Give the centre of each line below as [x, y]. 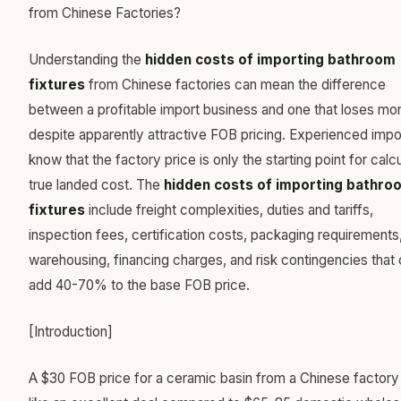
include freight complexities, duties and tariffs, [229, 210]
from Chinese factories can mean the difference [235, 85]
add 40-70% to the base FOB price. [139, 285]
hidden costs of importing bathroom [270, 60]
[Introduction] [71, 332]
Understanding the [87, 60]
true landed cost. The [96, 185]
